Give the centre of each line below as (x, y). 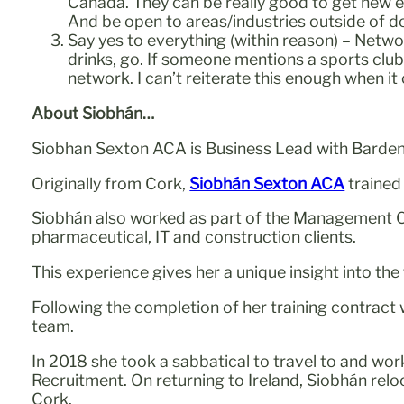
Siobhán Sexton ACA (267, 183)
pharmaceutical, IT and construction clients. (194, 237)
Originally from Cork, (111, 183)
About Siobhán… (93, 113)
